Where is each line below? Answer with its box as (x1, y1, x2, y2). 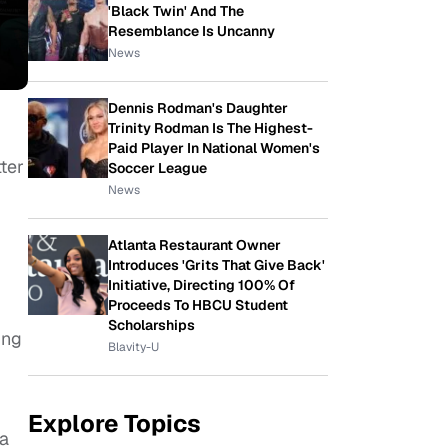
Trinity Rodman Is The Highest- (108, 119, 313, 137)
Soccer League (108, 159, 207, 177)
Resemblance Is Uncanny (108, 22, 275, 40)
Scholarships (108, 316, 195, 334)
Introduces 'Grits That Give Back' (108, 256, 325, 274)
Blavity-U (108, 339, 159, 355)
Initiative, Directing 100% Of (108, 276, 295, 294)
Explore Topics (28, 408, 201, 439)
